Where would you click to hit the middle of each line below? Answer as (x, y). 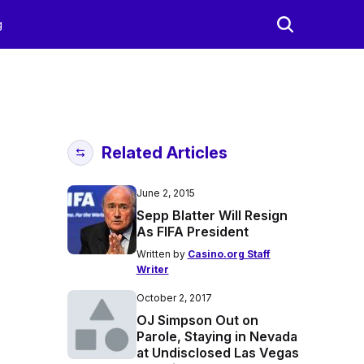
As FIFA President (192, 232)
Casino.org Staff (229, 254)
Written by (162, 254)
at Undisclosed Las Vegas (217, 353)
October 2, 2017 (174, 298)
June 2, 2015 (165, 193)
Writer (152, 269)
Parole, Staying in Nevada (217, 336)
